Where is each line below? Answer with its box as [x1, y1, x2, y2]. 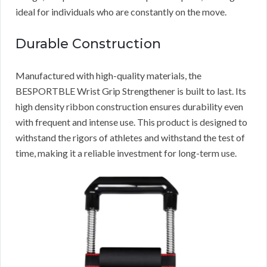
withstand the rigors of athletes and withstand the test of [15, 132, 245, 144]
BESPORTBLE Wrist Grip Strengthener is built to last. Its [15, 85, 246, 97]
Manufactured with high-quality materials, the [15, 70, 201, 82]
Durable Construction [15, 36, 161, 52]
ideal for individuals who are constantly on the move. [15, 6, 226, 18]
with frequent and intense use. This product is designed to [15, 116, 247, 128]
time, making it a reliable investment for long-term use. [15, 147, 237, 159]
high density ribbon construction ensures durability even [15, 101, 243, 113]
